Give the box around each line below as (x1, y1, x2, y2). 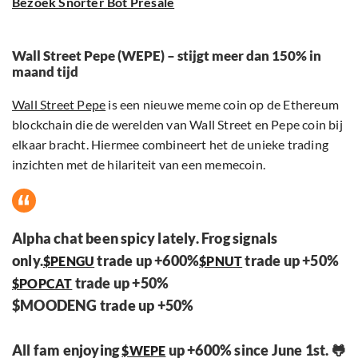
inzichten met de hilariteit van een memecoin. (12, 156, 268, 172)
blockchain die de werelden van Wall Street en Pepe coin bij (12, 116, 343, 132)
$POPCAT (12, 275, 73, 291)
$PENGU (43, 253, 95, 268)
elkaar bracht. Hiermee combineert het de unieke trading (12, 136, 329, 152)
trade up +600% (94, 251, 200, 269)
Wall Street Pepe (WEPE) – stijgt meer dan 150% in (12, 46, 321, 64)
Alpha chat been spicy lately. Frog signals (12, 229, 278, 247)
